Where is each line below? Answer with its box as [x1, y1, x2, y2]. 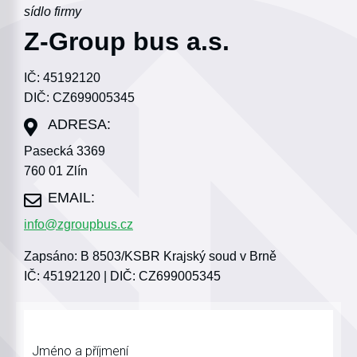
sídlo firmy [24, 4, 81, 18]
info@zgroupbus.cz [24, 217, 133, 231]
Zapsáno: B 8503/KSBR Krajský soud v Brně [24, 249, 277, 263]
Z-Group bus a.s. [24, 26, 229, 56]
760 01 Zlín [24, 163, 88, 178]
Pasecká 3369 [24, 143, 105, 158]
